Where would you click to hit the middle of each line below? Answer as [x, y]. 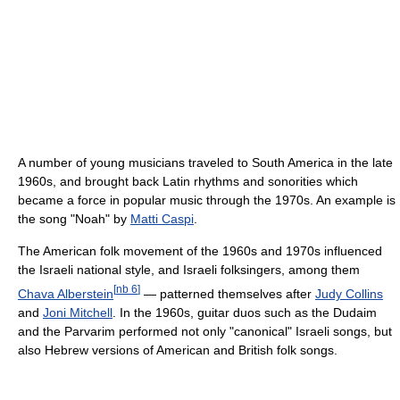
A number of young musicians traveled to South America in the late [205, 163]
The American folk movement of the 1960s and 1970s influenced [200, 251]
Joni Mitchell [78, 312]
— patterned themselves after [228, 293]
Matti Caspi [162, 219]
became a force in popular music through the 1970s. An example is [207, 200]
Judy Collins [349, 293]
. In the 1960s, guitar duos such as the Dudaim [245, 312]
